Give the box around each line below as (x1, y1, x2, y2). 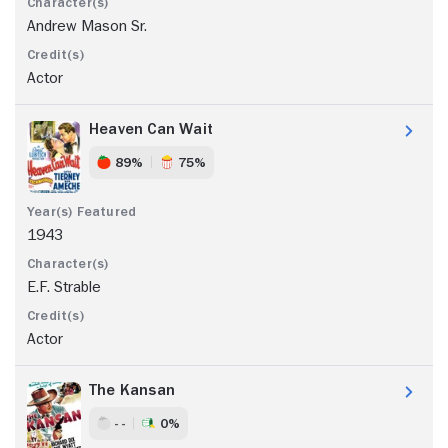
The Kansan (89, 381, 175, 398)
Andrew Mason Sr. (27, 17, 147, 34)
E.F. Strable (27, 278, 101, 295)
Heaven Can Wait (89, 120, 213, 137)
